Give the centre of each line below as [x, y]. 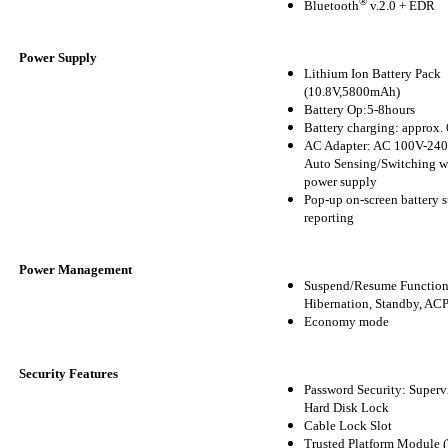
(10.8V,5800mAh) [352, 91]
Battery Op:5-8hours [359, 109]
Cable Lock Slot [348, 425]
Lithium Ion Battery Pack [372, 73]
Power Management [75, 269]
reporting [329, 217]
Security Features [68, 373]
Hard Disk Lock [346, 407]
